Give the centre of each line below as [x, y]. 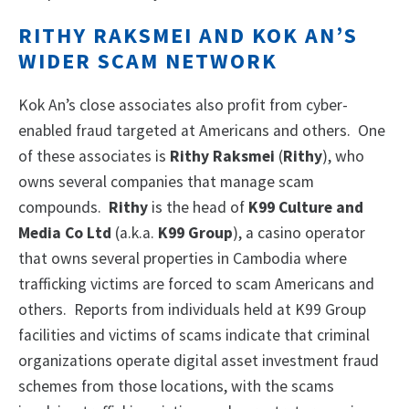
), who [343, 157]
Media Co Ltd [67, 233]
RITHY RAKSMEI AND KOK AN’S [188, 36]
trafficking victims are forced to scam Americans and [196, 284]
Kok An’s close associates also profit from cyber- [183, 105]
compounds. [63, 208]
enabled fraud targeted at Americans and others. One [202, 131]
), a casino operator [299, 233]
